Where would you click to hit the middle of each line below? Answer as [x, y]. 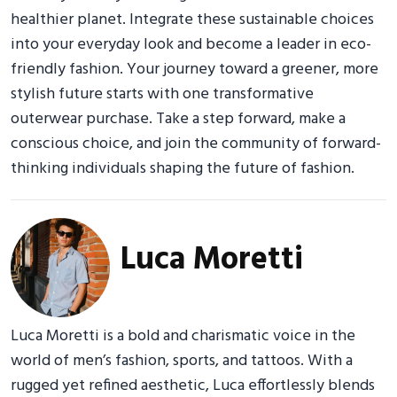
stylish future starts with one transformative [162, 94]
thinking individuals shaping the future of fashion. [183, 168]
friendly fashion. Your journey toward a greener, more [195, 69]
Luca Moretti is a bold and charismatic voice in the [183, 336]
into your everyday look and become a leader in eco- [191, 44]
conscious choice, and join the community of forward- [196, 144]
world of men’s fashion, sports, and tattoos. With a [182, 361]
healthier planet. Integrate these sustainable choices [192, 19]
